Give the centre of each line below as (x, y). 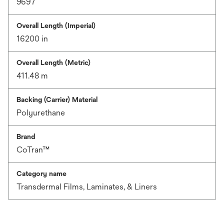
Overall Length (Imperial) (56, 25)
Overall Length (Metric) (53, 62)
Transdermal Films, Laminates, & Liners (87, 187)
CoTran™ (33, 150)
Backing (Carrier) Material (57, 99)
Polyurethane (41, 113)
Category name (41, 173)
